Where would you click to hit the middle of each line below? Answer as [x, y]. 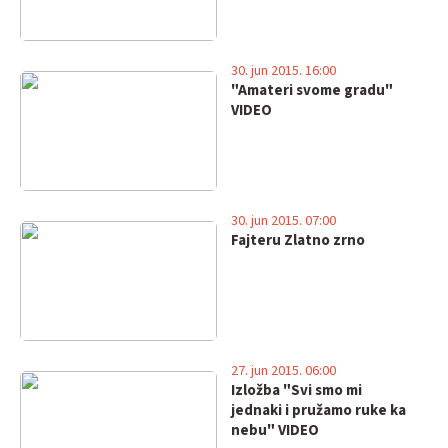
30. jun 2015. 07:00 [283, 221]
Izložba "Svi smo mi [296, 390]
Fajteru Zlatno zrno [297, 240]
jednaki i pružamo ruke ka [318, 410]
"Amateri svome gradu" [311, 90]
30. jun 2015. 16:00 [283, 71]
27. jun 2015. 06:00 [283, 371]
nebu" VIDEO [274, 430]
